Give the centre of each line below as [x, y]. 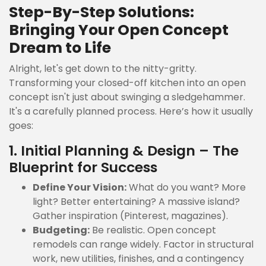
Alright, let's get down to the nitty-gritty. [103, 69]
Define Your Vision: [80, 187]
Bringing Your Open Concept [119, 30]
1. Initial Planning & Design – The [124, 151]
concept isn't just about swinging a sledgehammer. [127, 97]
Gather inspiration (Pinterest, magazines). [130, 216]
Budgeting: [61, 230]
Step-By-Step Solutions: [102, 12]
